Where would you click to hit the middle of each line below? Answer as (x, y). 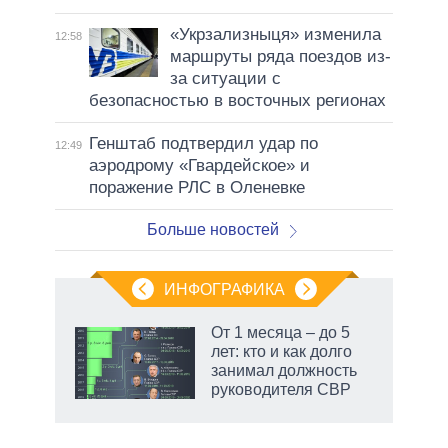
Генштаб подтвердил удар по (203, 144)
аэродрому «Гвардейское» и (199, 166)
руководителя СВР (281, 390)
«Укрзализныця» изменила (275, 35)
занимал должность (284, 371)
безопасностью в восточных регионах (237, 101)
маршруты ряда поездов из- (280, 57)
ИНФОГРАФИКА (224, 290)
